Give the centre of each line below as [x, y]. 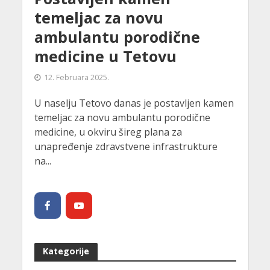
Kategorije [66, 251]
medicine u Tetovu [105, 56]
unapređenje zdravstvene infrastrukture [126, 147]
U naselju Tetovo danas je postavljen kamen [134, 103]
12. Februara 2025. [76, 78]
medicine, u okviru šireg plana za [108, 132]
